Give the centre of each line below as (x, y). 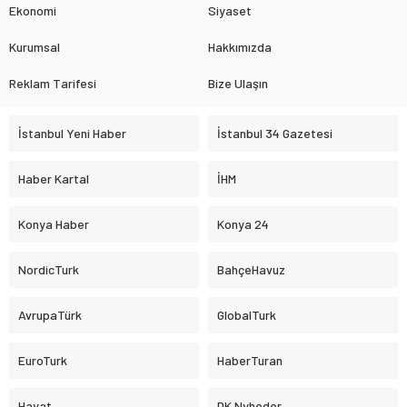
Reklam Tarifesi (53, 84)
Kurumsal (35, 47)
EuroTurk (43, 361)
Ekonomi (33, 11)
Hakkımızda (240, 47)
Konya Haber (54, 224)
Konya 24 (243, 224)
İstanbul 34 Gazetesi (275, 134)
